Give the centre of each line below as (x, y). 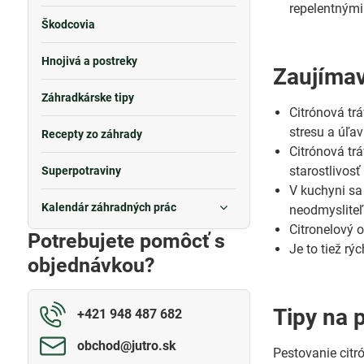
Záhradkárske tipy (87, 97)
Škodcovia (68, 24)
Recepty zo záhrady (91, 134)
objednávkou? (91, 265)
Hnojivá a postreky (89, 61)
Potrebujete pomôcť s (126, 241)
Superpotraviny (81, 171)
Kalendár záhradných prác (108, 207)
